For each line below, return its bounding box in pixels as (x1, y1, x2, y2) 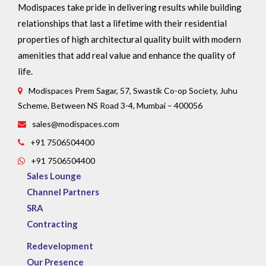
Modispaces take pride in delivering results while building (18, 1, 242, 12)
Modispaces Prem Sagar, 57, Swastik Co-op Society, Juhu (28, 85, 237, 96)
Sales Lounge (27, 170, 81, 181)
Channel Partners (27, 186, 99, 197)
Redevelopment (27, 240, 93, 251)
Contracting (27, 218, 78, 229)
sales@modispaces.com (32, 118, 119, 129)
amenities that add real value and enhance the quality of (18, 49, 236, 61)
